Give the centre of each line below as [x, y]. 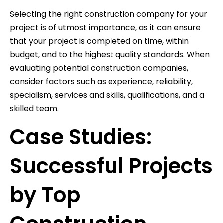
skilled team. [34, 109]
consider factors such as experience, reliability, [101, 82]
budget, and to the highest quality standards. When [110, 55]
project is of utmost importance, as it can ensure [105, 28]
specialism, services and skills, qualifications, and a [107, 95]
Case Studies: [81, 137]
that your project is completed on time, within [99, 41]
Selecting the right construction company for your [109, 14]
